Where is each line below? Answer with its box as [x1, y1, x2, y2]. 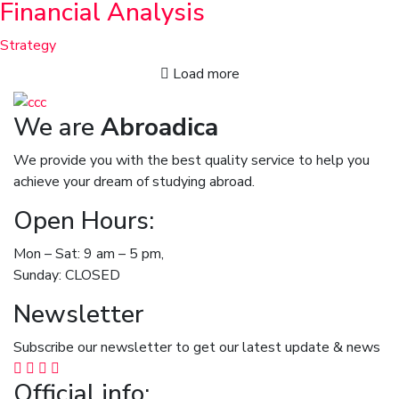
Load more [168, 63, 240, 84]
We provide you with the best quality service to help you [13, 150, 370, 170]
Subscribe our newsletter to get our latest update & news [13, 337, 380, 357]
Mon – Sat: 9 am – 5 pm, [13, 243, 164, 264]
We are [13, 110, 101, 144]
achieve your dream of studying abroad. [13, 171, 255, 191]
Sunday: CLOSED [13, 265, 120, 285]
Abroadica [101, 110, 218, 144]
